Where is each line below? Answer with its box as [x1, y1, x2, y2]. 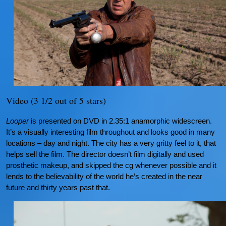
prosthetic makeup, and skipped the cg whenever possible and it [6, 161, 216, 170]
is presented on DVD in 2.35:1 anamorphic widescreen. [29, 117, 212, 126]
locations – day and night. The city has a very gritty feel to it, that [6, 139, 216, 148]
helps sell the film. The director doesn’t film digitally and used [6, 150, 204, 159]
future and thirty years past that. [6, 183, 110, 192]
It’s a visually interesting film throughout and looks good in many [6, 128, 215, 137]
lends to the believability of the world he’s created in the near [6, 172, 202, 181]
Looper [6, 117, 29, 126]
